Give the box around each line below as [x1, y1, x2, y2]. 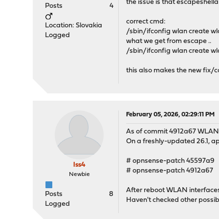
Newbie [68, 172, 90, 177]
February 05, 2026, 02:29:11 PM [126, 111, 215, 118]
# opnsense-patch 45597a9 [126, 157, 215, 165]
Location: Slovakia [45, 22, 103, 29]
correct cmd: [126, 18, 166, 25]
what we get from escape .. [126, 38, 212, 45]
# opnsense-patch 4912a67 [126, 167, 214, 175]
